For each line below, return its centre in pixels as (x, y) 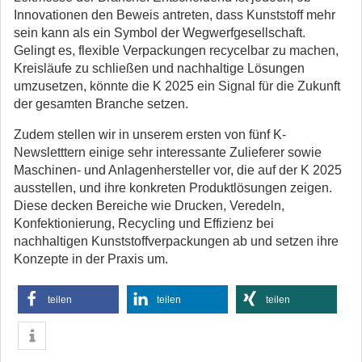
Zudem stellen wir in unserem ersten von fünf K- (150, 135)
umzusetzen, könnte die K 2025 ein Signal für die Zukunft (177, 86)
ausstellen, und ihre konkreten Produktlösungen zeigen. (173, 188)
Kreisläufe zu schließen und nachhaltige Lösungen (159, 68)
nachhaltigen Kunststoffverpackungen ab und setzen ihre (176, 241)
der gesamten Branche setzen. (101, 104)
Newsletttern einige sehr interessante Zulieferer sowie (168, 152)
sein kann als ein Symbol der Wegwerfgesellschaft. (160, 33)
